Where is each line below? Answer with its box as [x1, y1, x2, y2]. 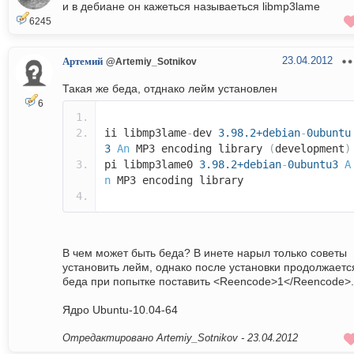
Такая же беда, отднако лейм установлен [62, 82, 277, 96]
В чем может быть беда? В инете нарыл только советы [62, 247, 347, 260]
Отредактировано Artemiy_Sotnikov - [62, 332, 247, 345]
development [275, 142, 345, 156]
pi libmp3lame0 [104, 158, 199, 171]
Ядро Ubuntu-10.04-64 [62, 303, 178, 317]
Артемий [62, 56, 103, 68]
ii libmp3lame [104, 126, 186, 140]
